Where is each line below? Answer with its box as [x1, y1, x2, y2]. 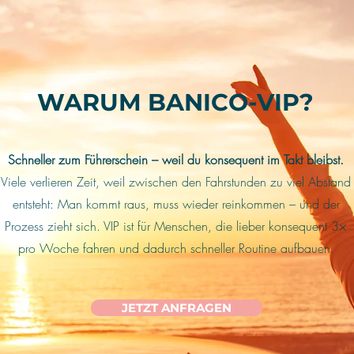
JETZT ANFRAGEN [122, 300, 232, 315]
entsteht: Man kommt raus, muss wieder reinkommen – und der [12, 195, 340, 213]
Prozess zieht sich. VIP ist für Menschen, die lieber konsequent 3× [5, 217, 347, 235]
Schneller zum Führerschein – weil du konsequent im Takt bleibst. [8, 151, 344, 168]
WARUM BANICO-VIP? [37, 88, 314, 117]
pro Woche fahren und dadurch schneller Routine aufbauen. [17, 239, 334, 257]
